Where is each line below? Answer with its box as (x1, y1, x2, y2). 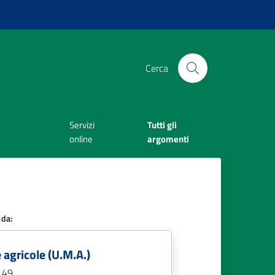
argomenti (147, 132, 190, 147)
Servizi (69, 118, 95, 133)
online (69, 132, 93, 147)
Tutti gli (147, 118, 177, 133)
